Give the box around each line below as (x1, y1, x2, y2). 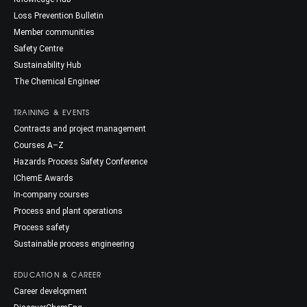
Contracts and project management (14, 123, 146, 134)
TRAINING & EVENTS (14, 106, 90, 117)
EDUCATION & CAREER (14, 269, 102, 280)
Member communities (14, 27, 95, 37)
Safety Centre (14, 43, 63, 53)
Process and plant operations (14, 206, 123, 216)
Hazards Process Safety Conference (14, 156, 147, 167)
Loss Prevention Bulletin (14, 10, 103, 21)
